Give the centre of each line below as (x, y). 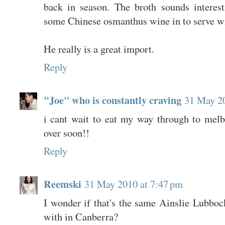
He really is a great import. (99, 48)
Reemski (62, 184)
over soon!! (66, 132)
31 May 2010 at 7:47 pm (133, 184)
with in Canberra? (81, 216)
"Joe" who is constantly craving (112, 100)
